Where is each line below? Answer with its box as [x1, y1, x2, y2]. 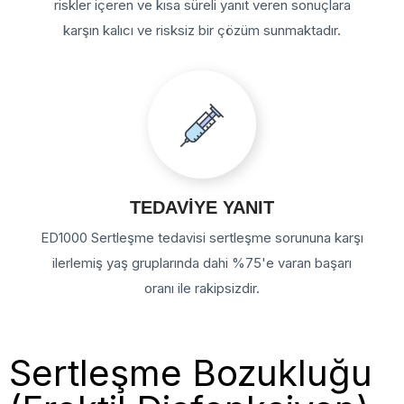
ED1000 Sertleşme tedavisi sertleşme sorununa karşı [41, 228, 363, 246]
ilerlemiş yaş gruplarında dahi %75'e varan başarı [52, 253, 352, 271]
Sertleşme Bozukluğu [9, 350, 372, 395]
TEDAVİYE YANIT [130, 197, 274, 217]
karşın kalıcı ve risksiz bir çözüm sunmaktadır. [63, 21, 341, 39]
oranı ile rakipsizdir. [144, 279, 260, 297]
